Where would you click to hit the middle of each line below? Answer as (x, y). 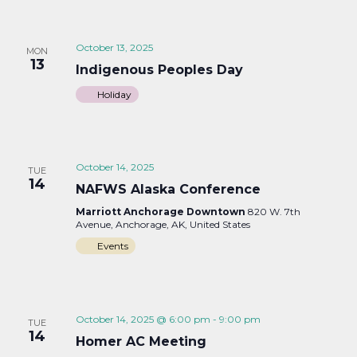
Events (112, 246)
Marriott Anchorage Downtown (161, 212)
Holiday (114, 95)
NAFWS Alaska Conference (168, 190)
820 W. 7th (274, 212)
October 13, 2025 (114, 48)
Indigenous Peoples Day (159, 70)
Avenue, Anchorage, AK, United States (163, 225)
